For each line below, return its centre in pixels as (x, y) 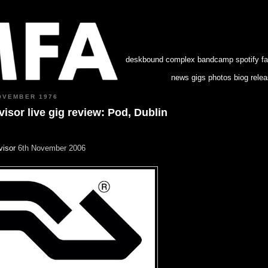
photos (220, 77)
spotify (247, 60)
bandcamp (215, 60)
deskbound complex (160, 60)
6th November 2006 (51, 148)
